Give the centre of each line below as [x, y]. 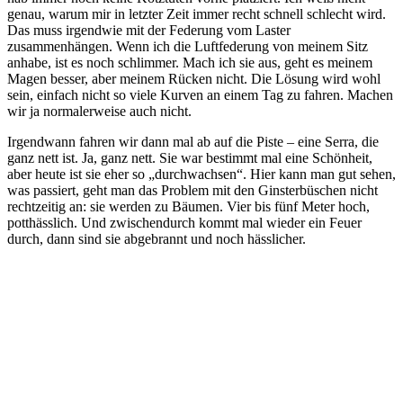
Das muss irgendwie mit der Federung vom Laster [149, 31]
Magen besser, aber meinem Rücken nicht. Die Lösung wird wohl [194, 79]
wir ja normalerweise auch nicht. [99, 112]
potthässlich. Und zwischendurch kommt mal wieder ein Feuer [184, 223]
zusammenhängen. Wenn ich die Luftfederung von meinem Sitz [188, 47]
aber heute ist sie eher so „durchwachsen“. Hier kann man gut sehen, [201, 175]
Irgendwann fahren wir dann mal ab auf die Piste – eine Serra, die [193, 142]
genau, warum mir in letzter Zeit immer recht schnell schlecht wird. [197, 14]
